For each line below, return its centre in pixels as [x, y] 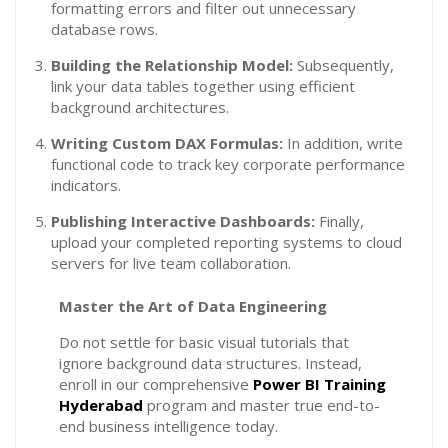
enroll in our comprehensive [155, 384]
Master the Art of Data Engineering [192, 306]
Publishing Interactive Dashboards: [183, 220]
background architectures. [140, 106]
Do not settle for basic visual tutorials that [203, 342]
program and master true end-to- [261, 405]
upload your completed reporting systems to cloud [226, 241]
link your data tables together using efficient [203, 85]
